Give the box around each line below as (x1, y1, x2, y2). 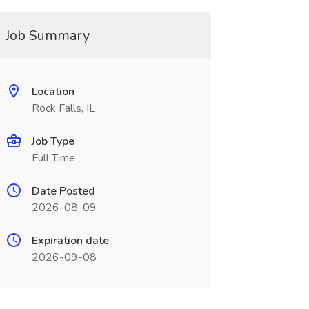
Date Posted (31, 183, 95, 199)
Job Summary (5, 26, 90, 45)
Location (31, 84, 74, 99)
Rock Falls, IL (31, 101, 95, 116)
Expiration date (31, 233, 109, 248)
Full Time (31, 150, 75, 166)
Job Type (31, 134, 74, 149)
